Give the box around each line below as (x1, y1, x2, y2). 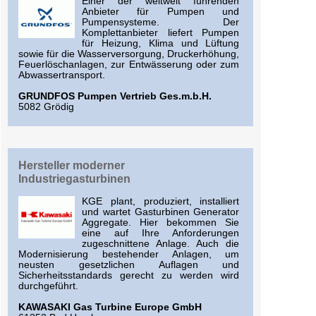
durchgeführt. (18, 280, 78, 291)
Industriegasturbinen (18, 171, 130, 185)
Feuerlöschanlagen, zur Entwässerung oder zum (18, 59, 240, 70)
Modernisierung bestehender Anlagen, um (18, 248, 240, 260)
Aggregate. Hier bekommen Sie (82, 217, 240, 228)
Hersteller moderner (18, 158, 125, 171)
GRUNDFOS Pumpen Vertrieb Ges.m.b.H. (18, 90, 212, 102)
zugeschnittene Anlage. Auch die (82, 238, 240, 249)
